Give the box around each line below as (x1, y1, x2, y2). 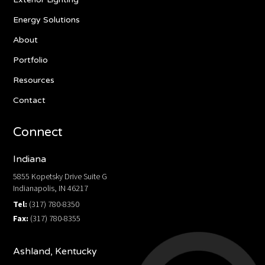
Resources (13, 75, 55, 85)
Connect (13, 124, 63, 140)
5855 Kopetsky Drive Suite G (13, 170, 108, 182)
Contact (13, 95, 46, 105)
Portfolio (13, 54, 49, 65)
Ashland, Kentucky (13, 245, 98, 257)
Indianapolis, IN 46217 (13, 182, 89, 193)
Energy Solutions (13, 14, 80, 25)
